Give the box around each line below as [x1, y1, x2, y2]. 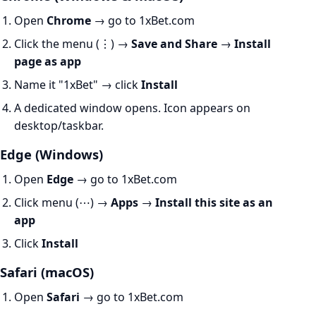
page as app [14, 54, 81, 69]
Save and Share [131, 36, 217, 51]
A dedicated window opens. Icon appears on [14, 100, 250, 116]
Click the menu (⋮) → [14, 36, 131, 51]
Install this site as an [155, 195, 273, 210]
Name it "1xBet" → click [14, 77, 141, 92]
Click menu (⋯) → [14, 195, 111, 210]
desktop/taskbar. [14, 118, 104, 133]
